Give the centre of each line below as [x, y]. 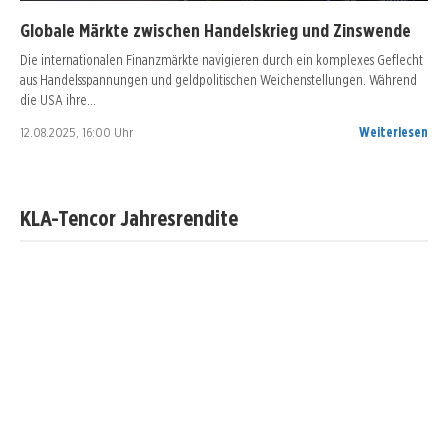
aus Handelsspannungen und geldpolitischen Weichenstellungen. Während [218, 79]
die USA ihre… [58, 99]
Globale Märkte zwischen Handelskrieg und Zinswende [215, 29]
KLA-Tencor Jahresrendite [129, 217]
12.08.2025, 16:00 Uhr [76, 131]
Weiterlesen [393, 131]
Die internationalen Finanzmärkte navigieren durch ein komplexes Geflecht [221, 59]
